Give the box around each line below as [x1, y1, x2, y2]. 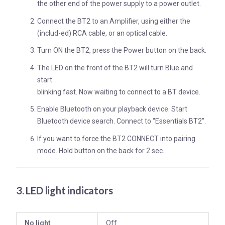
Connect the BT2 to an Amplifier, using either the [37, 17, 190, 25]
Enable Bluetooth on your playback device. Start [37, 105, 187, 113]
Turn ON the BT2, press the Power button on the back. [37, 46, 206, 54]
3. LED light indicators [16, 184, 113, 196]
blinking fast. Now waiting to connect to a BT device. [37, 87, 200, 96]
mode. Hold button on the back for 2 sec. [37, 146, 164, 155]
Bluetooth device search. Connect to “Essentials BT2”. [37, 117, 206, 125]
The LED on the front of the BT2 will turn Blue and [37, 63, 193, 72]
